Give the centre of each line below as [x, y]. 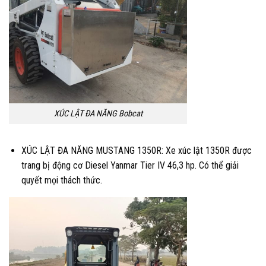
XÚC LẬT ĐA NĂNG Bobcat [98, 114]
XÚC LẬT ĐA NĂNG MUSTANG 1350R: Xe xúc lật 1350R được [136, 150]
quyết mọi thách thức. [61, 180]
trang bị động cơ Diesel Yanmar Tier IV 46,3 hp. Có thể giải [130, 165]
